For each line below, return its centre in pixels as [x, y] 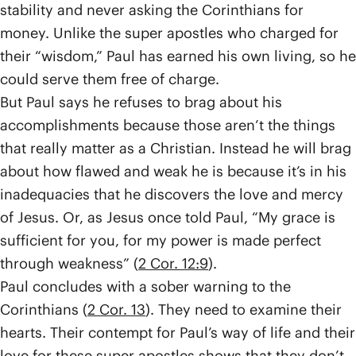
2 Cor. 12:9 [173, 263]
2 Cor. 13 [116, 310]
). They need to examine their [244, 310]
